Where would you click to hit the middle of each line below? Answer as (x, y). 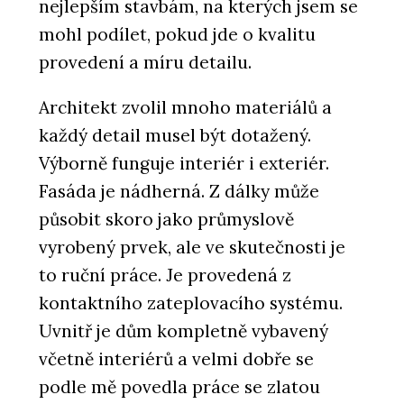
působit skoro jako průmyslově (166, 220)
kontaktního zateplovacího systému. (191, 303)
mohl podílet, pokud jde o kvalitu (177, 34)
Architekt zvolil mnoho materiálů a (185, 108)
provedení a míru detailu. (145, 62)
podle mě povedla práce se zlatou (179, 387)
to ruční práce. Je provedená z (165, 275)
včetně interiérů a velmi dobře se (176, 359)
